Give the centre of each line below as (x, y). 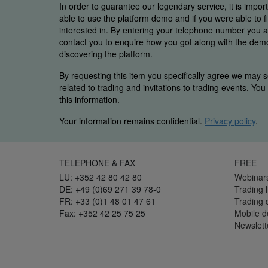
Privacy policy (230, 121)
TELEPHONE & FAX (97, 163)
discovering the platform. (106, 54)
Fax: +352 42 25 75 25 (102, 213)
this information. (89, 100)
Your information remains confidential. (132, 121)
